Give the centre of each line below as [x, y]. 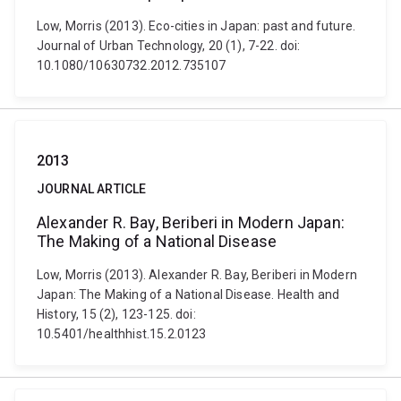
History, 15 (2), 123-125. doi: [116, 314]
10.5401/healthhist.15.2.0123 [122, 334]
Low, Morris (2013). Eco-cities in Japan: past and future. [196, 26]
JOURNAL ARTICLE [92, 189]
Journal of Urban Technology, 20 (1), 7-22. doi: [169, 46]
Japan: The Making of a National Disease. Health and [188, 294]
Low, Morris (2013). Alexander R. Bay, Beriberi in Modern [197, 275]
